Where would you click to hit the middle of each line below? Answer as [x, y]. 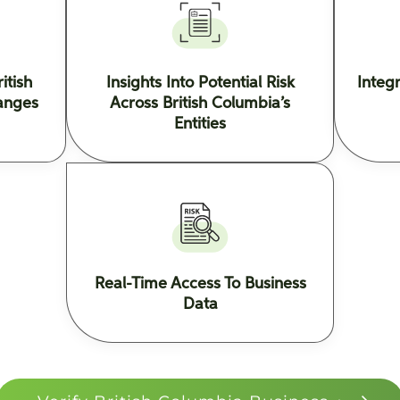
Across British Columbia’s [200, 104]
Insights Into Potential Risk [200, 83]
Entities [200, 124]
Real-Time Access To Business [200, 284]
